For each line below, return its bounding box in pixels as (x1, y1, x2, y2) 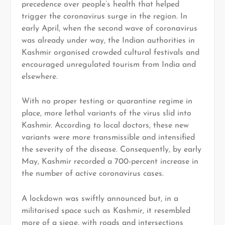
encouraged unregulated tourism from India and (21, 60, 196, 69)
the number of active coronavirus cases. (21, 170, 164, 178)
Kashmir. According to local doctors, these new (21, 122, 189, 130)
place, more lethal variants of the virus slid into (21, 109, 191, 118)
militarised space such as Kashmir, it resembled (21, 206, 190, 215)
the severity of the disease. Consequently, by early (21, 146, 201, 154)
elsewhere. (21, 72, 58, 81)
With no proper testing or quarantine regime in (21, 97, 192, 106)
